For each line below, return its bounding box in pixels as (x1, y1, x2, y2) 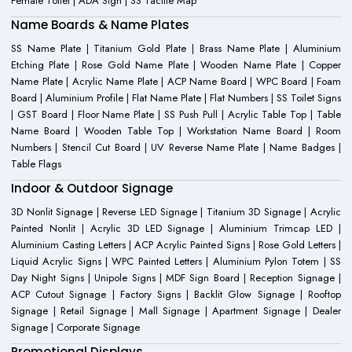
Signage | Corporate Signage (11, 320, 140, 335)
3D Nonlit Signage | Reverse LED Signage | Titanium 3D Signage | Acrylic (11, 204, 341, 220)
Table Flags (11, 156, 61, 172)
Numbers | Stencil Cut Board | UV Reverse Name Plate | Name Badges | (11, 140, 341, 156)
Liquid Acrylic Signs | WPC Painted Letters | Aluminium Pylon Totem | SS (11, 254, 341, 269)
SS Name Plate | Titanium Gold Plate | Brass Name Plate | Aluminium (11, 41, 341, 57)
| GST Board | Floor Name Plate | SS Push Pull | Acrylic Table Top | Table (11, 107, 341, 123)
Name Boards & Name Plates (11, 16, 189, 34)
